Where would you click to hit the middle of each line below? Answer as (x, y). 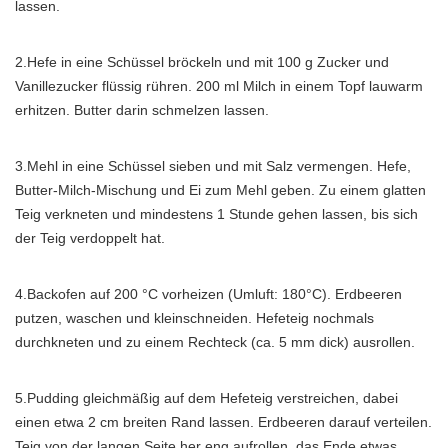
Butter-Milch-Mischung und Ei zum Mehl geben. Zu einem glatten (220, 190)
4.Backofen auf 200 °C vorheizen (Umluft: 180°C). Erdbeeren (208, 294)
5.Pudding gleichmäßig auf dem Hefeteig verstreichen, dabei (206, 398)
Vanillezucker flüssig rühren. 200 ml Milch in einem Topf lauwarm (219, 86)
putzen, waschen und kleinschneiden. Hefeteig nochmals (194, 318)
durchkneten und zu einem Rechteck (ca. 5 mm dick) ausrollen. (215, 342)
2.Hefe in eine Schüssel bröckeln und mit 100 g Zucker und (202, 62)
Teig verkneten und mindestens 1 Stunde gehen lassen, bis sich (216, 214)
